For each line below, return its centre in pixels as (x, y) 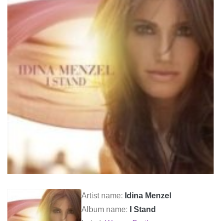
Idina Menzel (148, 196)
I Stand (143, 209)
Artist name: (103, 196)
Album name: (106, 209)
